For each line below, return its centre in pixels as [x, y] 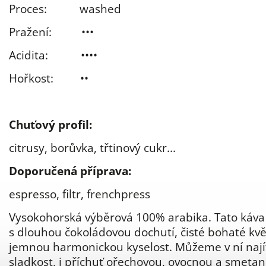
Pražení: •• [49, 32]
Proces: [28, 9]
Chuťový [32, 124]
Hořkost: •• [49, 78]
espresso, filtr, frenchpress [80, 194]
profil [74, 124]
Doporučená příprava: [70, 171]
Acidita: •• [49, 55]
